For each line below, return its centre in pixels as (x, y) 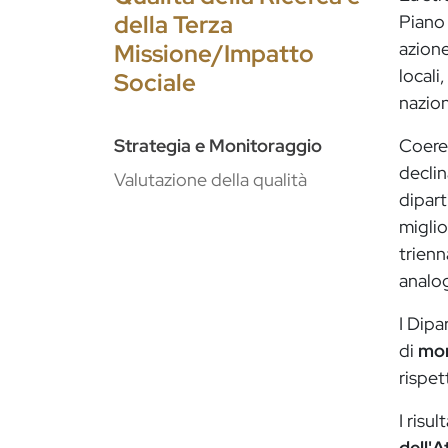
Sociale (155, 82)
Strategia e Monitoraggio (218, 146)
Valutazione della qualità (210, 180)
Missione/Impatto (214, 53)
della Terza (173, 24)
